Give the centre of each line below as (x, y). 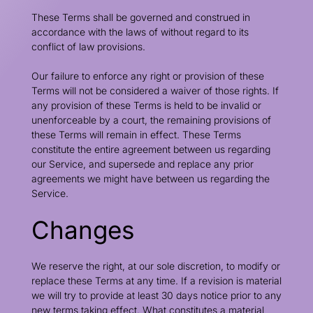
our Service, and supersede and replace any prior (142, 164)
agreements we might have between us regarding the (150, 179)
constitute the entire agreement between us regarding (151, 149)
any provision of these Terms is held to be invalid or (146, 105)
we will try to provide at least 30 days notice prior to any (156, 295)
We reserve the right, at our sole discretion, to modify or (155, 266)
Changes (82, 230)
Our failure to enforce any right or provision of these (147, 76)
